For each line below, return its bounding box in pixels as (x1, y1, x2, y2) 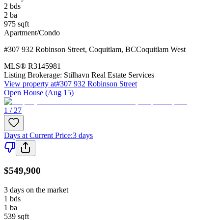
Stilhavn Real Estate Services (64, 71, 154, 80)
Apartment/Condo (4, 28, 60, 37)
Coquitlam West (136, 45, 186, 54)
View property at (4, 80, 56, 88)
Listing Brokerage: (4, 71, 62, 80)
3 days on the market (4, 185, 68, 194)
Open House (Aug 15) (4, 88, 74, 97)
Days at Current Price (4, 131, 71, 140)
